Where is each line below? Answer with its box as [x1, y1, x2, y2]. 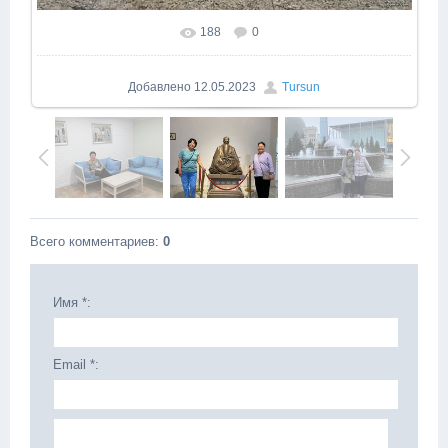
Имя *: [53, 295, 91, 311]
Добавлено [128, 80, 191, 95]
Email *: [53, 357, 99, 373]
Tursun [282, 80, 320, 95]
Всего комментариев [30, 234, 155, 250]
